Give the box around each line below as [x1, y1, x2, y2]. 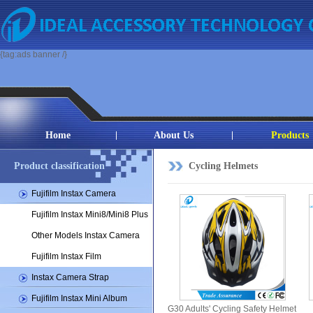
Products [271, 130, 309, 140]
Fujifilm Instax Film [31, 252, 101, 261]
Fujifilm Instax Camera [31, 189, 116, 198]
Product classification [14, 161, 105, 171]
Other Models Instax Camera [31, 231, 140, 240]
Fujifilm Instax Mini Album [31, 293, 127, 303]
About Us [154, 130, 194, 140]
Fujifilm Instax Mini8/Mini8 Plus [31, 210, 148, 219]
